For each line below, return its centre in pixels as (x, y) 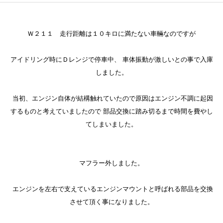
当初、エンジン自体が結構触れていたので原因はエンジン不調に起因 (111, 98)
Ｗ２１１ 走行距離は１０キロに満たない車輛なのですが (111, 34)
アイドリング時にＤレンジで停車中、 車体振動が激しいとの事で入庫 (111, 59)
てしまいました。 (111, 124)
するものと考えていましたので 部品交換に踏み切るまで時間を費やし (111, 111)
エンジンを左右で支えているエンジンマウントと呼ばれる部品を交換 (111, 189)
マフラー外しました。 (111, 163)
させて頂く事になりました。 (111, 202)
